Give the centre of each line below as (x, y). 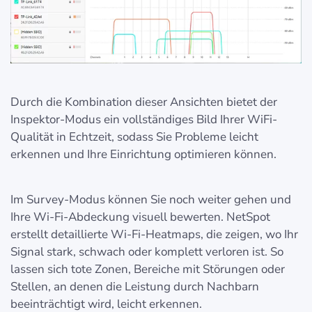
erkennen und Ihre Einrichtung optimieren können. (143, 155)
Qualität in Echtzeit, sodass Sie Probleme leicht (134, 137)
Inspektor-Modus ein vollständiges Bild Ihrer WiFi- (144, 120)
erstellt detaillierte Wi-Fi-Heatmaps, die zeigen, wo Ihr (154, 235)
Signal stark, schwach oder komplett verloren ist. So (147, 252)
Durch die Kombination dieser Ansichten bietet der (144, 102)
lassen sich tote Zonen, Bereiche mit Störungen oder (148, 270)
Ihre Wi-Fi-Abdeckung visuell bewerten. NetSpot (140, 217)
